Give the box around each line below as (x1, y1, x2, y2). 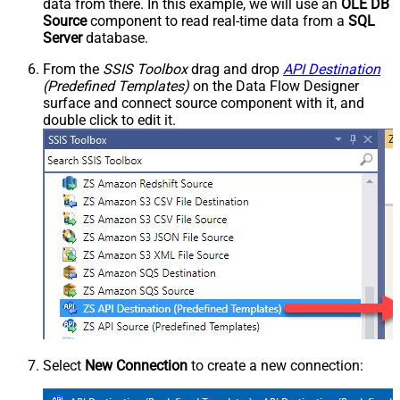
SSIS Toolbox (103, 60, 187, 78)
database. (82, 29, 148, 46)
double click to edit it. (43, 111, 176, 129)
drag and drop (187, 60, 283, 78)
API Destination (283, 60, 380, 78)
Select (43, 356, 85, 374)
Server (43, 29, 82, 46)
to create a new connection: (187, 356, 363, 374)
